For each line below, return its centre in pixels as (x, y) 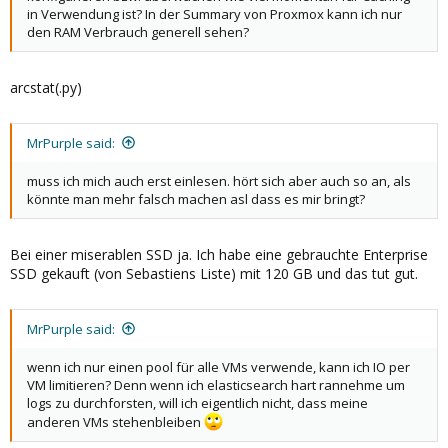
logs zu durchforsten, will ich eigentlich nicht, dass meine (197, 402)
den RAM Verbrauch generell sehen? (138, 31)
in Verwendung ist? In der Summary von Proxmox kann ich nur (214, 13)
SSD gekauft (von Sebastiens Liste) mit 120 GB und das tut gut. (214, 273)
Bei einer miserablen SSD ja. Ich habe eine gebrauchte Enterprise (219, 254)
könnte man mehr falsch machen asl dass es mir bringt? (196, 198)
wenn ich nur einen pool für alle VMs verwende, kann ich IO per (218, 366)
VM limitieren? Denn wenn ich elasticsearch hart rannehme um (216, 384)
